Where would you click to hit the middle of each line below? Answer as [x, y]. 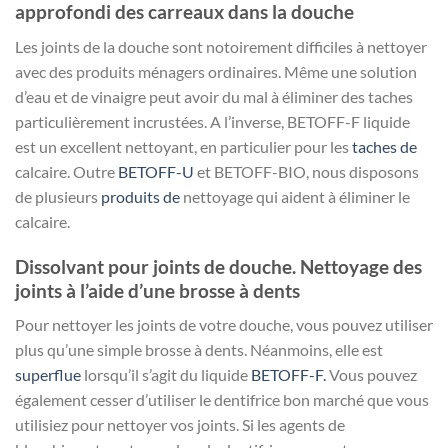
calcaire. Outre [66, 171]
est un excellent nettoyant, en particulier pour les [183, 146]
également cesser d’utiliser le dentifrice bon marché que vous [222, 400]
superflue [48, 375]
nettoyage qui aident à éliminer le [295, 196]
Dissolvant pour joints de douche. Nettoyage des [218, 266]
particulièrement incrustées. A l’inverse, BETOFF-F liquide [212, 121]
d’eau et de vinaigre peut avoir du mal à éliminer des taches [214, 96]
